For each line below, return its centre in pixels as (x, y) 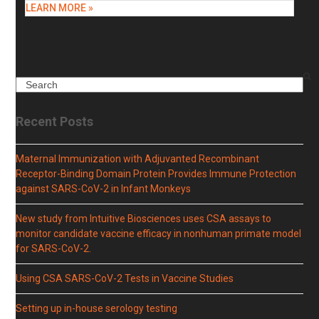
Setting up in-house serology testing (97, 308)
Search (31, 83)
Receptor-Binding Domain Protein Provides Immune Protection (156, 174)
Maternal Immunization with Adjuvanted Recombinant (138, 159)
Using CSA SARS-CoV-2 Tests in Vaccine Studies (125, 278)
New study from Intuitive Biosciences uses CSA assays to (144, 219)
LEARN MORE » (59, 8)
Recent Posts (55, 121)
